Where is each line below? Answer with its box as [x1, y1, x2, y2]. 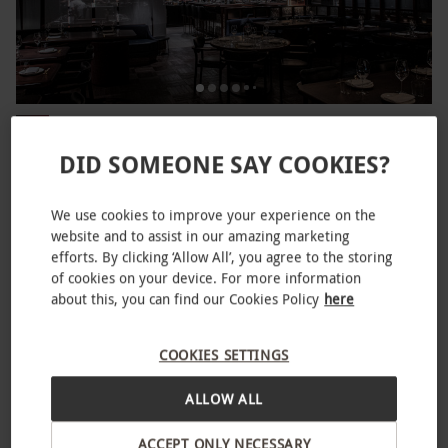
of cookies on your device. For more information [51, 268, 362, 288]
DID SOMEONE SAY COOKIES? [58, 147, 390, 182]
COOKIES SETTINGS [158, 345, 290, 365]
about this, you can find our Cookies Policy [51, 289, 320, 309]
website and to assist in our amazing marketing [51, 226, 350, 246]
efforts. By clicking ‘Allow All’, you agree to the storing [51, 247, 393, 267]
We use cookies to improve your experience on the [51, 205, 377, 225]
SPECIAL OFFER [34, 276, 122, 294]
